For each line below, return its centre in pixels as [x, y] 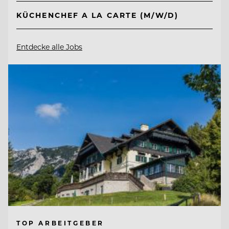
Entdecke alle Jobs [49, 47]
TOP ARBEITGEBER [60, 223]
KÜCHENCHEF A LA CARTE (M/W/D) [97, 15]
